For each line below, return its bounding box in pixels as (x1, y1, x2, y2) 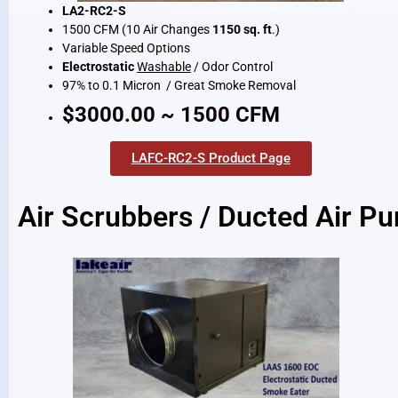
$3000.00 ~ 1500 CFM (62, 102, 280, 128)
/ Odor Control (191, 60, 273, 75)
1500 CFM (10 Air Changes (62, 22, 212, 37)
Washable (137, 60, 191, 75)
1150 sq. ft (212, 22, 272, 37)
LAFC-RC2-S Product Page (131, 150, 291, 167)
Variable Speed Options (62, 41, 195, 56)
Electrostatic (62, 60, 134, 75)
